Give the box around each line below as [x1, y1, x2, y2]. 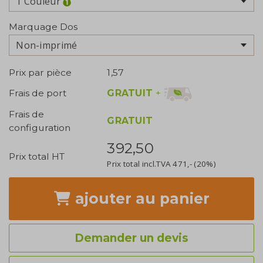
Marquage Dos [9, 21, 77, 32]
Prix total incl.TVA [107, 159, 173, 170]
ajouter [71, 190, 136, 208]
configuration [9, 122, 70, 133]
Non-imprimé [16, 39, 77, 52]
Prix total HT [9, 150, 65, 162]
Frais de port [9, 87, 66, 99]
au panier [136, 190, 210, 208]
